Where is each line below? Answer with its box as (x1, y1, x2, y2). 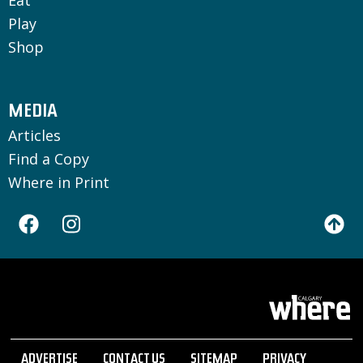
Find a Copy (8, 148, 89, 169)
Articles (8, 125, 61, 145)
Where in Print (8, 172, 109, 192)
